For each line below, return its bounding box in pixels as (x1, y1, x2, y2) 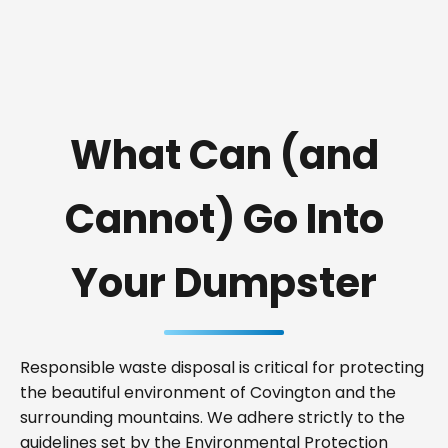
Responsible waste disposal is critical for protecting (20, 356, 424, 379)
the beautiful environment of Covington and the (20, 381, 396, 404)
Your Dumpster (71, 255, 377, 311)
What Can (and (69, 127, 379, 183)
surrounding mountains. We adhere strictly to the (20, 406, 405, 429)
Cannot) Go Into (64, 191, 384, 247)
